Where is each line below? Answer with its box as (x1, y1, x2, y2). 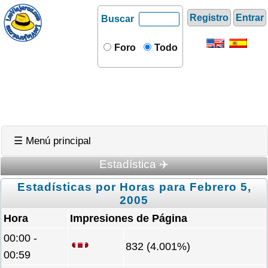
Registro (190, 13, 229, 23)
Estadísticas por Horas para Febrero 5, (17, 181, 251, 193)
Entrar (236, 13, 264, 23)
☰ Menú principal (14, 135, 91, 147)
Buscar (101, 14, 134, 24)
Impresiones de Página (70, 212, 187, 224)
